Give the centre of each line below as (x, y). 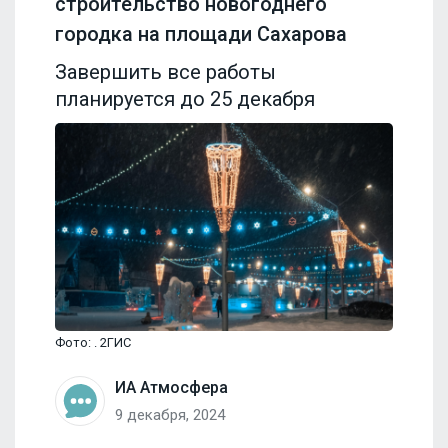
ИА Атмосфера (171, 387)
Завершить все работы (165, 71)
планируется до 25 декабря (185, 98)
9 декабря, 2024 (170, 414)
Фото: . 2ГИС (93, 342)
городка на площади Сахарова (201, 33)
